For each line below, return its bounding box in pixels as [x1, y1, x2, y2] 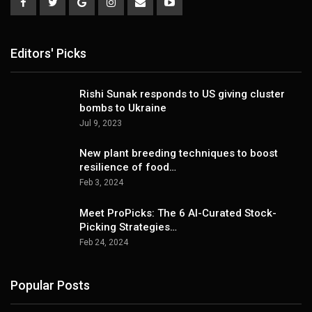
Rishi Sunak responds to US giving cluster [79, 87, 285, 100]
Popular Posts [10, 277, 90, 292]
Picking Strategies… [79, 221, 177, 234]
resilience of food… [79, 161, 176, 174]
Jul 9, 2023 [79, 118, 122, 128]
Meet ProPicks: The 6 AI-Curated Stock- [79, 207, 276, 220]
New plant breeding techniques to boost [79, 147, 278, 160]
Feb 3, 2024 [79, 178, 123, 188]
